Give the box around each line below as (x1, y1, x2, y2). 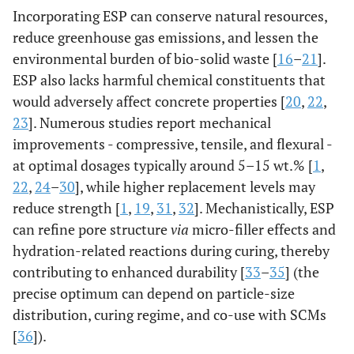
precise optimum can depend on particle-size (13, 284, 295, 303)
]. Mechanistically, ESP (194, 198, 334, 217)
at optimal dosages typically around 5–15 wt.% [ (13, 156, 313, 175)
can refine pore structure (13, 220, 171, 239)
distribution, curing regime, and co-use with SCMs (13, 305, 326, 324)
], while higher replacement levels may (75, 177, 315, 196)
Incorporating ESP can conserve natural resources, (13, 6, 327, 25)
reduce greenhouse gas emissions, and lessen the (13, 28, 318, 47)
